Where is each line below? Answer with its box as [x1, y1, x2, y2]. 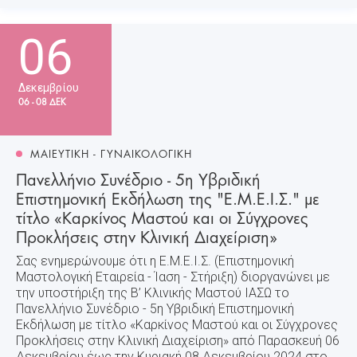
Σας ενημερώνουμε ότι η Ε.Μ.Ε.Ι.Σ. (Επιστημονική [16, 253, 294, 269]
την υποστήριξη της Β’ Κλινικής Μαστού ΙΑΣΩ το [16, 284, 289, 300]
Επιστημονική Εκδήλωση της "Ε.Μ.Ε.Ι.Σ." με [16, 184, 320, 210]
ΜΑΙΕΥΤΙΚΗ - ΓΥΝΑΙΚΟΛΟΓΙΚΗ [30, 144, 192, 161]
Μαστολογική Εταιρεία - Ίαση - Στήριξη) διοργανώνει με [16, 269, 330, 284]
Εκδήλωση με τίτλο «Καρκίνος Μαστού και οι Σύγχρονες [16, 316, 338, 332]
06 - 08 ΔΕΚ [18, 93, 66, 108]
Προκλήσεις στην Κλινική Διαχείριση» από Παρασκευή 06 [16, 332, 339, 348]
